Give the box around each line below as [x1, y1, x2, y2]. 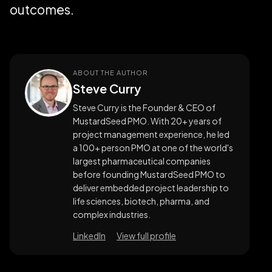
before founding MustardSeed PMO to [73, 168, 225, 180]
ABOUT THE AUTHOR [73, 68, 148, 76]
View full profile [117, 229, 176, 241]
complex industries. [73, 208, 151, 220]
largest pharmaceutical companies [73, 155, 211, 166]
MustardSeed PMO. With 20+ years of [73, 115, 222, 126]
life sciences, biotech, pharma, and [73, 195, 209, 206]
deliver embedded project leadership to [73, 182, 229, 193]
